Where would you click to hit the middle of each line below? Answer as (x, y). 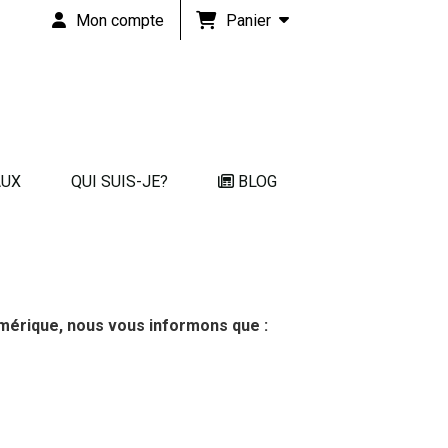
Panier (252, 20)
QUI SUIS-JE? (119, 181)
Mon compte (120, 20)
